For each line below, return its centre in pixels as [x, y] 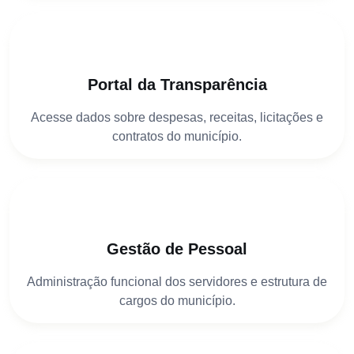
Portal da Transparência [177, 84]
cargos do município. [177, 300]
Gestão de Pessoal [177, 249]
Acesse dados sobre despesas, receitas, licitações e [177, 117]
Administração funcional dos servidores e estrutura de [177, 281]
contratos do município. [177, 136]
